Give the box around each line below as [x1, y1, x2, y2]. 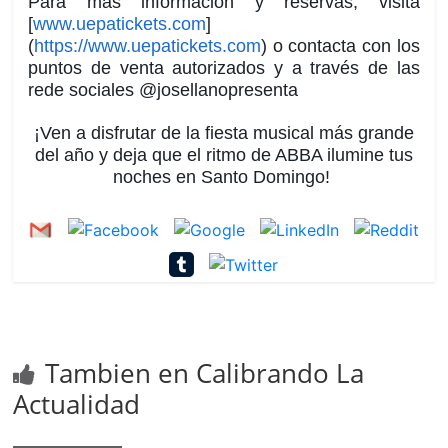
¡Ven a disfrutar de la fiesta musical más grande [33, 123, 414, 144]
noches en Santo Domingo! [112, 167, 330, 188]
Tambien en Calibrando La [45, 355, 365, 392]
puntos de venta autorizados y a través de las [28, 58, 420, 79]
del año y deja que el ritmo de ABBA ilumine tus [34, 145, 413, 166]
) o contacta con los [261, 36, 420, 57]
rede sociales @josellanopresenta [28, 80, 299, 101]
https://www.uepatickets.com [34, 36, 262, 57]
